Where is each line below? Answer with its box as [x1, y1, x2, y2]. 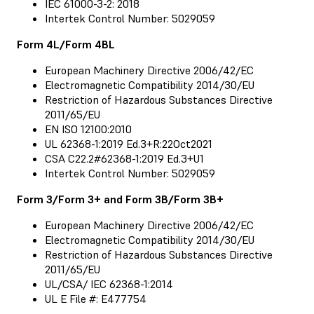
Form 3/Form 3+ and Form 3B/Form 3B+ [17, 191, 224, 206]
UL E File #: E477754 [45, 291, 146, 306]
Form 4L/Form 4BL [17, 36, 115, 51]
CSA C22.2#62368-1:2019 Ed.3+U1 [45, 151, 204, 165]
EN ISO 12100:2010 [45, 121, 132, 136]
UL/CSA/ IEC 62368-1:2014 [45, 276, 173, 291]
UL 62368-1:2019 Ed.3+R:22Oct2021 [45, 136, 212, 151]
